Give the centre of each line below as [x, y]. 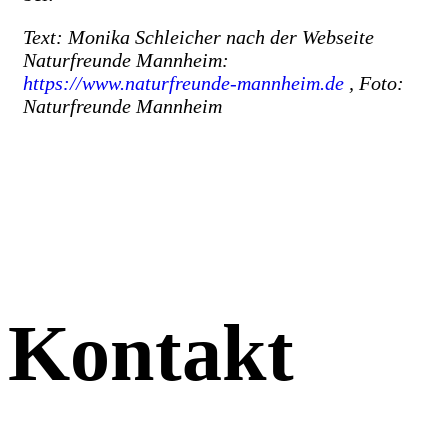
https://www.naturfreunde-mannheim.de [183, 82]
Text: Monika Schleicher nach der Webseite [198, 36]
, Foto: [374, 82]
